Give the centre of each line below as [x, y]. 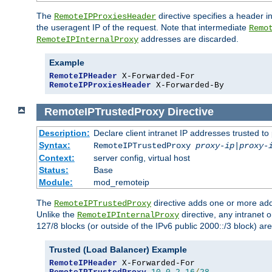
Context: [56, 158]
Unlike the [57, 214]
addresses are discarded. [189, 39]
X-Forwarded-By [188, 86]
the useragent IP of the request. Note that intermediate [143, 28]
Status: [53, 170]
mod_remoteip [121, 182]
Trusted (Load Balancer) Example [118, 249]
